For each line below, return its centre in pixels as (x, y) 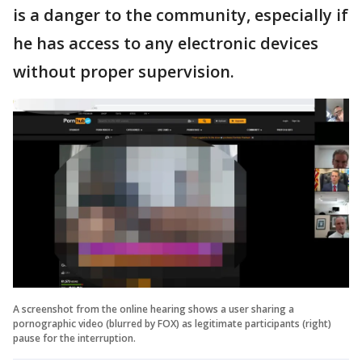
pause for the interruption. (74, 338)
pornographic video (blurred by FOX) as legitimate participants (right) (172, 323)
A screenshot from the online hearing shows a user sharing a (154, 309)
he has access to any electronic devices (166, 43)
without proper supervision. (124, 72)
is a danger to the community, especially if (181, 15)
